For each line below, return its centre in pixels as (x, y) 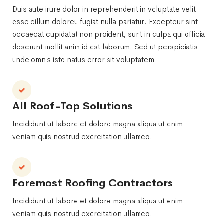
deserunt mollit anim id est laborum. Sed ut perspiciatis (105, 46)
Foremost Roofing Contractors (93, 183)
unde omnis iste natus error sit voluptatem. (84, 59)
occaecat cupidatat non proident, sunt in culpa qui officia (108, 34)
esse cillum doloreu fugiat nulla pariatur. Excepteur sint (105, 21)
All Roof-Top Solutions (72, 106)
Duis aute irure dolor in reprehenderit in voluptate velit (104, 9)
